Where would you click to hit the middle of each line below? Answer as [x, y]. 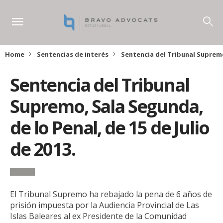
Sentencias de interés [73, 54]
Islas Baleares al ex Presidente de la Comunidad [98, 216]
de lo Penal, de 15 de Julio [110, 128]
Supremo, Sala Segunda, [106, 106]
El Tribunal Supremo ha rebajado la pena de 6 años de [111, 194]
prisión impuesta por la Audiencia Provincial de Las [105, 205]
